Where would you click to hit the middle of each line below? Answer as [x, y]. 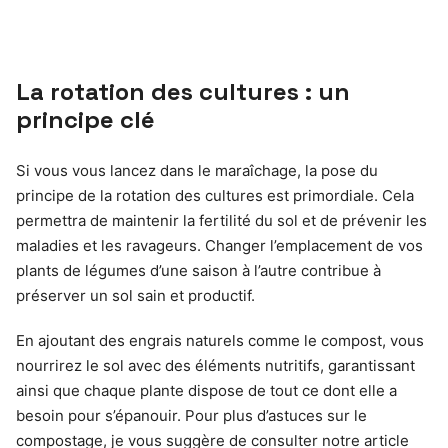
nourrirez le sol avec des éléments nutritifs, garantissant [215, 365]
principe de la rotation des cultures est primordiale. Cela [215, 195]
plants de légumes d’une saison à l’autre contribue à [198, 270]
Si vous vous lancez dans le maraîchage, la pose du [197, 170]
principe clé [85, 119]
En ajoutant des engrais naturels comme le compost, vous [220, 340]
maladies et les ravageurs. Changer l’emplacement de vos [219, 245]
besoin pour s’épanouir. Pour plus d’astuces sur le [191, 415]
